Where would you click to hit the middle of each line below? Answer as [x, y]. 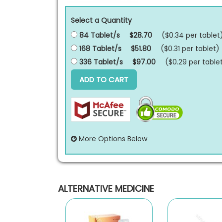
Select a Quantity [101, 20]
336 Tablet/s [100, 62]
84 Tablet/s [99, 35]
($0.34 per [180, 35]
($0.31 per [178, 49]
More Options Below [112, 139]
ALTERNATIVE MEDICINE [106, 189]
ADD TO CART [104, 80]
